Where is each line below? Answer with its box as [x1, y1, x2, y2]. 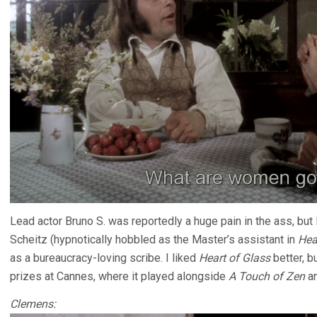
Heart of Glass [199, 251, 270, 265]
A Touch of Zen [229, 270, 305, 284]
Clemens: [10, 297, 56, 311]
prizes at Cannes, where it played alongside [10, 270, 229, 284]
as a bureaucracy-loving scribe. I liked [10, 251, 199, 265]
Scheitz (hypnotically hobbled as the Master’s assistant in [10, 233, 298, 247]
